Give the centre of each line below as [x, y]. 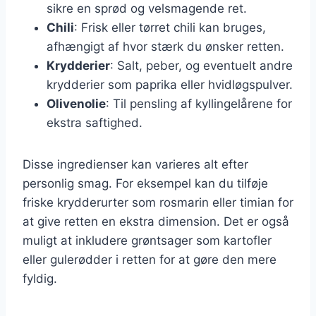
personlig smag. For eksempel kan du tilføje [145, 183]
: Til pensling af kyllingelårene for [199, 103]
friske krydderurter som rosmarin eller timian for [158, 202]
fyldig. [40, 278]
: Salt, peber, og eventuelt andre [201, 65]
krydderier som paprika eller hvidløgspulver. [170, 84]
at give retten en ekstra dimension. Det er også [156, 221]
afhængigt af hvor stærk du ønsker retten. [165, 46]
